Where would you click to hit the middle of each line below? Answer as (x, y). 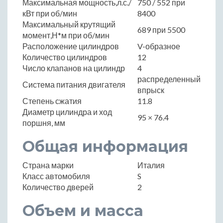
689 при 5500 (161, 29)
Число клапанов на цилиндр (74, 68)
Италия (151, 165)
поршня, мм (44, 122)
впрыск (151, 90)
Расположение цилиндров (71, 46)
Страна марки (48, 165)
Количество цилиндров (65, 57)
